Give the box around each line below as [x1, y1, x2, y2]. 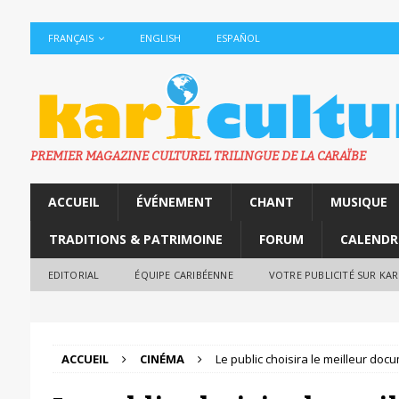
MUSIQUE [330, 193, 387, 210]
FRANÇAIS [47, 31, 94, 45]
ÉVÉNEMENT [135, 193, 213, 210]
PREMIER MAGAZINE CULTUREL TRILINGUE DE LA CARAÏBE [29, 149, 366, 164]
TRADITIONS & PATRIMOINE [48, 231, 223, 248]
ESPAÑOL [216, 31, 260, 45]
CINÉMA [139, 351, 184, 367]
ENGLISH [139, 31, 181, 45]
